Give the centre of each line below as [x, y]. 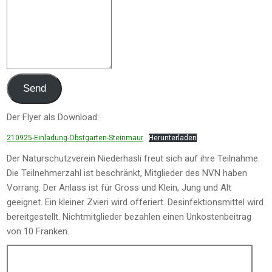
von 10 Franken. [38, 232]
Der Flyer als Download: [53, 117]
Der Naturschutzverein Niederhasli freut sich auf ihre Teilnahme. [134, 159]
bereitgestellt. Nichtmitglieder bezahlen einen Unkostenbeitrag [129, 217]
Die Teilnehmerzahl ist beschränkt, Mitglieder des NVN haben [127, 173]
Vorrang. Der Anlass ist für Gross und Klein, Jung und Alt [119, 188]
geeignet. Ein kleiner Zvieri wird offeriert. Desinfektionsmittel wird [135, 202]
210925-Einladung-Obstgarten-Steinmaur [75, 138]
